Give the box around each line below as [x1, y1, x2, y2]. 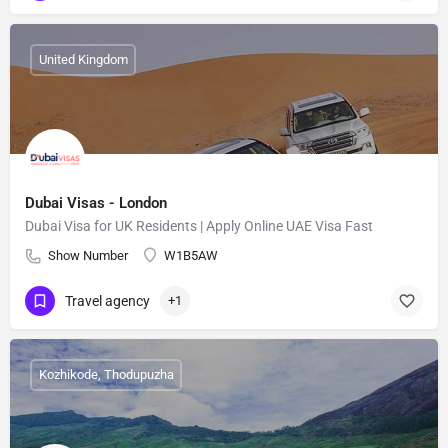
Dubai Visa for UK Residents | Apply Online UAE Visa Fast [25, 217, 373, 234]
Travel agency [65, 293, 150, 310]
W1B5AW [164, 247, 218, 263]
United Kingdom [38, 52, 128, 68]
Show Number [48, 247, 128, 263]
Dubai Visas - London [25, 193, 167, 212]
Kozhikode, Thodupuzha [38, 367, 174, 383]
